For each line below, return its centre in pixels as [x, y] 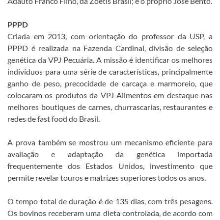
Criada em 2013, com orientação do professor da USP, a [110, 36]
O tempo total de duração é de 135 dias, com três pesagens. [110, 201]
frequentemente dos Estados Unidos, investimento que [110, 165]
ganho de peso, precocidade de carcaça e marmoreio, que [110, 83]
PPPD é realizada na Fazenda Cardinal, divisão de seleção [110, 48]
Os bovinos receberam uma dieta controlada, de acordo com [110, 213]
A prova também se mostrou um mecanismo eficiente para [110, 142]
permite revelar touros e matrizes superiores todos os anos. [107, 177]
